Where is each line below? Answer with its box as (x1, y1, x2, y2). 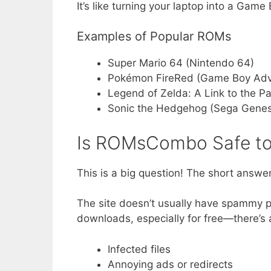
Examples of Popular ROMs (77, 29, 231, 44)
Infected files (108, 243, 171, 255)
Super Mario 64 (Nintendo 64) (108, 57, 254, 70)
